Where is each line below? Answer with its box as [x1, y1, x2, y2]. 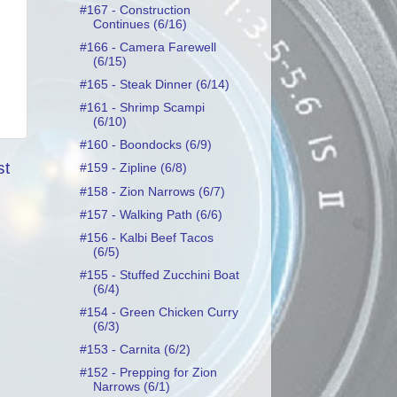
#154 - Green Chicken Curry [79, 306, 238, 319]
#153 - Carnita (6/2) [79, 343, 191, 357]
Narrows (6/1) [92, 380, 170, 394]
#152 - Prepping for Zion [79, 366, 217, 380]
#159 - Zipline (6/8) [79, 161, 187, 175]
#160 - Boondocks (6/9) [79, 138, 212, 152]
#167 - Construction [79, 3, 191, 17]
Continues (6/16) [92, 17, 187, 31]
